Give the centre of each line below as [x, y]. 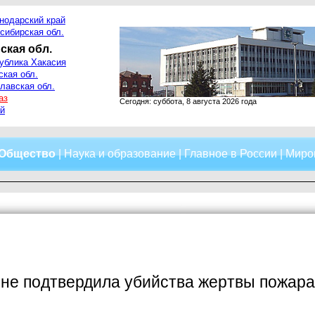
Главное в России [231, 154]
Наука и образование [120, 154]
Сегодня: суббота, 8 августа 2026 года [188, 101]
